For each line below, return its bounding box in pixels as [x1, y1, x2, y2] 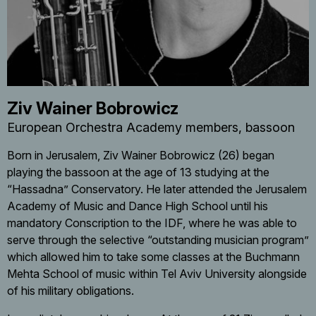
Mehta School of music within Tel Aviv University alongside [7, 267, 307, 281]
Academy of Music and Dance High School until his [7, 199, 268, 214]
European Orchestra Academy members [7, 120, 238, 135]
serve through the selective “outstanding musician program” [7, 233, 309, 248]
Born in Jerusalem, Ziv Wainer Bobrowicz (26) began [7, 148, 274, 163]
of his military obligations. [7, 284, 134, 298]
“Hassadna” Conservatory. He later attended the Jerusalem [7, 182, 307, 197]
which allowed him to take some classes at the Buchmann [7, 250, 300, 265]
